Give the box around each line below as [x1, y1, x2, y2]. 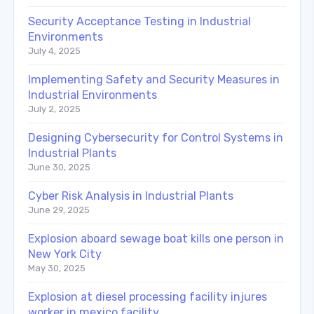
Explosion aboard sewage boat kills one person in [28, 231, 284, 245]
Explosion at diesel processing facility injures [28, 289, 267, 303]
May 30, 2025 [28, 262, 86, 273]
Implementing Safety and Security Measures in [28, 72, 280, 86]
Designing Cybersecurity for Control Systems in [28, 130, 283, 144]
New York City [28, 247, 102, 261]
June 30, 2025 [28, 161, 90, 172]
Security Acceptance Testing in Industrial [28, 14, 251, 28]
